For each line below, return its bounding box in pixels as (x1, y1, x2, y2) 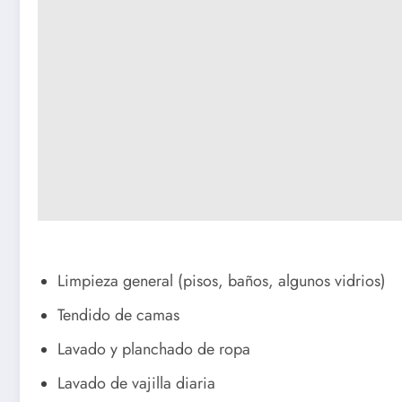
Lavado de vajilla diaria (57, 371, 215, 396)
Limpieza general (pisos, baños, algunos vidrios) (57, 269, 386, 293)
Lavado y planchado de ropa (57, 337, 250, 362)
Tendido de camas (57, 303, 179, 328)
